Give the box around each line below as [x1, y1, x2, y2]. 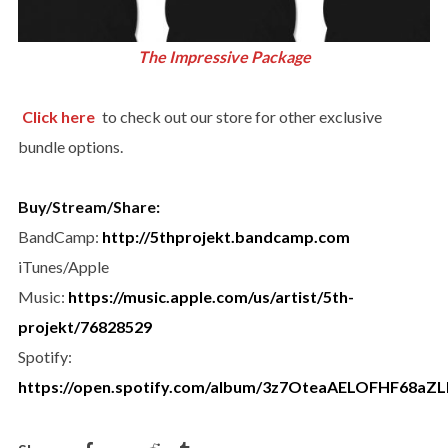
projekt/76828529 [17, 317, 152, 337]
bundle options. [17, 137, 123, 157]
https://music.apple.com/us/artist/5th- [67, 287, 354, 307]
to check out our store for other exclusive [98, 107, 382, 127]
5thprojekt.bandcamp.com [149, 227, 350, 247]
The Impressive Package [137, 46, 311, 66]
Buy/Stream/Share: [17, 197, 160, 217]
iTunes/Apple [17, 257, 109, 277]
